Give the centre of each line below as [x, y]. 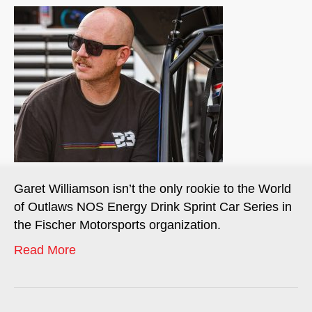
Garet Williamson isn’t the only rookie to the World [153, 189]
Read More [45, 250]
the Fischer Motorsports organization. [117, 225]
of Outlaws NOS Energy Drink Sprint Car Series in [153, 207]
